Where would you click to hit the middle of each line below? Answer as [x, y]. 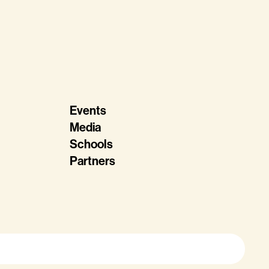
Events [88, 110]
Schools [91, 144]
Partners [92, 161]
